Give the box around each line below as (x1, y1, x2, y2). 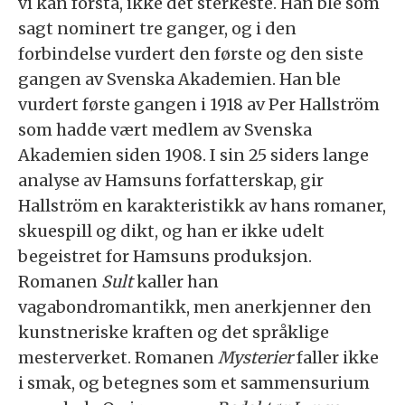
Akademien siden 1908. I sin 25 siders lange (18, 144, 369, 165)
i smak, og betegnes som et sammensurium (18, 372, 370, 393)
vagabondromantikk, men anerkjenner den (18, 296, 372, 317)
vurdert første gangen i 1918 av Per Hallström (18, 93, 380, 115)
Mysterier (218, 346, 293, 368)
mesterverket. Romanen (18, 346, 218, 368)
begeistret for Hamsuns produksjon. (18, 245, 312, 267)
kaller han (133, 270, 219, 292)
